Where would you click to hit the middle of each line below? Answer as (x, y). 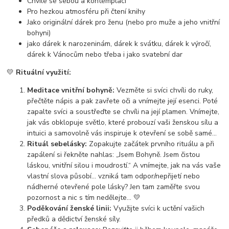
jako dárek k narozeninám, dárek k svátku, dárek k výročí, (119, 43)
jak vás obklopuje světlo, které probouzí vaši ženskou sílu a (123, 122)
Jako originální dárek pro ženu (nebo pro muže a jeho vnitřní (124, 22)
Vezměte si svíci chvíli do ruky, (164, 90)
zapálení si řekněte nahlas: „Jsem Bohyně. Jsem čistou (114, 154)
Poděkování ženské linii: (70, 208)
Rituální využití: (44, 72)
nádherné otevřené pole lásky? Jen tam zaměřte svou (114, 187)
